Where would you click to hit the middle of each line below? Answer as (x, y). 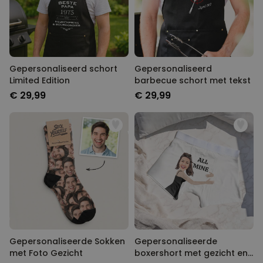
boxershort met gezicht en (191, 253)
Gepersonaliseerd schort (63, 69)
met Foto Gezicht (46, 253)
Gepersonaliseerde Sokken (67, 242)
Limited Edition (40, 81)
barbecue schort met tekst (193, 81)
